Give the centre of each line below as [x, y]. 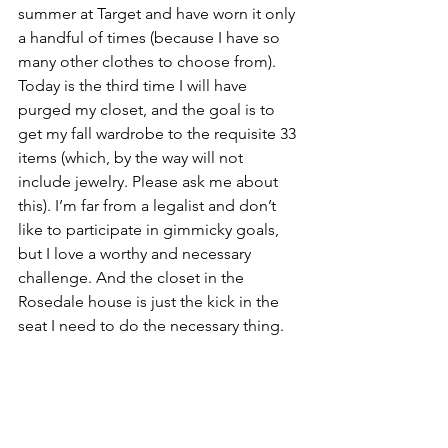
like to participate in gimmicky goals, [150, 229]
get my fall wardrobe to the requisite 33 [159, 133]
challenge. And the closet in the [133, 277]
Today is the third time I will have [134, 85]
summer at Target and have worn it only [158, 13]
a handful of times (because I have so [151, 37]
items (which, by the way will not [132, 157]
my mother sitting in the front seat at [148, 397]
